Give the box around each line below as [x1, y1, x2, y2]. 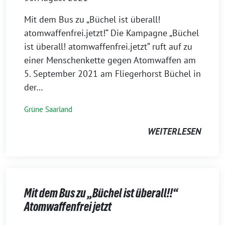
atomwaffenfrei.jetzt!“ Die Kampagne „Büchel [24, 27, 199, 39]
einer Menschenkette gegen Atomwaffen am [24, 54, 196, 66]
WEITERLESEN [148, 125, 201, 137]
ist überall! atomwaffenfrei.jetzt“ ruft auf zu [24, 40, 192, 52]
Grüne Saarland [24, 104, 72, 114]
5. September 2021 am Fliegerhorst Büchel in [24, 67, 201, 79]
